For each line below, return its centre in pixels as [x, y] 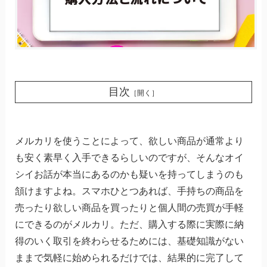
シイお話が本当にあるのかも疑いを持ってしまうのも [129, 175]
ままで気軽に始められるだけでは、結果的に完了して [129, 258]
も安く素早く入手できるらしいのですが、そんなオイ [129, 158]
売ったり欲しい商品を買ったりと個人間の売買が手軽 [129, 208]
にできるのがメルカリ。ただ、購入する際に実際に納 [129, 225]
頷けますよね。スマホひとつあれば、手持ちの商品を [129, 191]
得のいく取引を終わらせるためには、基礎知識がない [129, 241]
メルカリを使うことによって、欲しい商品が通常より [129, 141]
